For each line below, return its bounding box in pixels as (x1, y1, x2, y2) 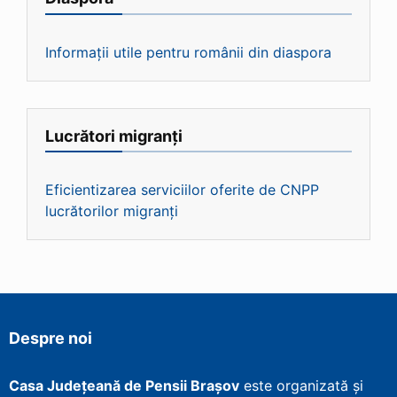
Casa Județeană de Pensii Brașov (9, 377, 239, 395)
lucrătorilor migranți (45, 202, 178, 221)
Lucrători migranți (45, 126, 183, 145)
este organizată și (239, 377, 363, 395)
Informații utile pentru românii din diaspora (45, 43, 331, 61)
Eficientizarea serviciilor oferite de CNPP (45, 181, 319, 199)
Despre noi (9, 329, 92, 348)
